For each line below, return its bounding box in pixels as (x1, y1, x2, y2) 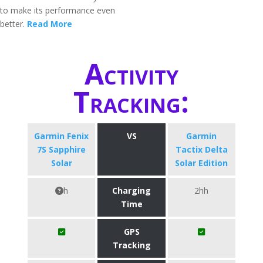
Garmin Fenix (34, 130, 89, 141)
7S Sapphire (37, 144, 86, 155)
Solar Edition (175, 157, 228, 168)
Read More (27, 18, 72, 29)
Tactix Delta (175, 144, 228, 155)
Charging (112, 185, 151, 196)
